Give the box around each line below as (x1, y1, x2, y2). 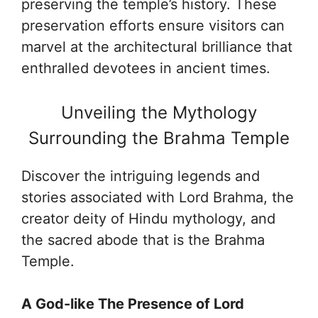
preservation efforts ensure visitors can (21, 16, 285, 34)
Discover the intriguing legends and (21, 167, 260, 185)
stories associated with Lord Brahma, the (21, 188, 294, 206)
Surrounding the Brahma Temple (28, 127, 290, 148)
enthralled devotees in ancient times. (21, 59, 270, 77)
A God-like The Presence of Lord (21, 295, 244, 312)
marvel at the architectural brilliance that (21, 38, 292, 55)
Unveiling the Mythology (61, 102, 257, 123)
